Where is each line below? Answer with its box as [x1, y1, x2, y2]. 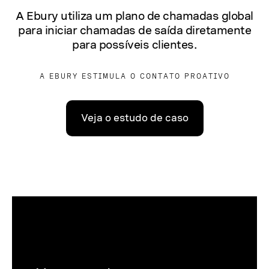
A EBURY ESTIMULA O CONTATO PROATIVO [39, 71, 230, 80]
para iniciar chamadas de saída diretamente [18, 23, 251, 37]
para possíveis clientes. [72, 38, 197, 51]
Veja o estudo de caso [80, 112, 189, 124]
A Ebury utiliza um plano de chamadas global [16, 9, 253, 22]
